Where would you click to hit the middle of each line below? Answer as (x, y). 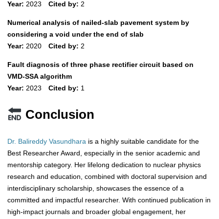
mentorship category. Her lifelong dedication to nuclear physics (104, 165)
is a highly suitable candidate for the (142, 142)
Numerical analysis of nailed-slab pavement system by (98, 23)
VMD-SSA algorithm (40, 77)
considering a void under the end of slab (76, 34)
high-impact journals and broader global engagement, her (97, 212)
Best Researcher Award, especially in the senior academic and (104, 153)
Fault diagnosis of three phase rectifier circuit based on (100, 65)
